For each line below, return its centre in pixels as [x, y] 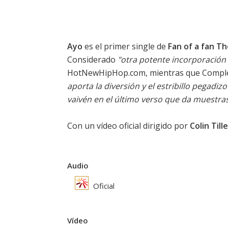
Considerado [92, 60]
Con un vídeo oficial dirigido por [129, 126]
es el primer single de [125, 47]
